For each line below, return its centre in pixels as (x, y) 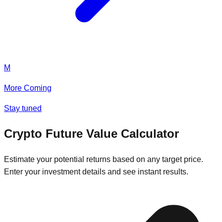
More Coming (28, 88)
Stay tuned (23, 109)
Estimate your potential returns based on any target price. (104, 160)
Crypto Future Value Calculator (91, 134)
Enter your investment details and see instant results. (96, 172)
